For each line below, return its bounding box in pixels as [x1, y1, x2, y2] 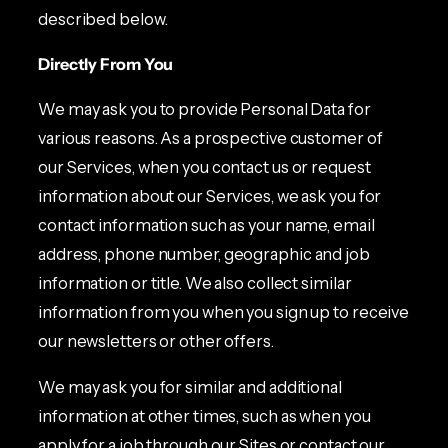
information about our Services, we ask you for [38, 186, 382, 207]
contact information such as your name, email [38, 215, 375, 236]
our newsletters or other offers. [38, 331, 274, 352]
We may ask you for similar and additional [38, 376, 342, 397]
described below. [38, 9, 168, 30]
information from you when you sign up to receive [38, 302, 410, 323]
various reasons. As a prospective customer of [38, 128, 383, 149]
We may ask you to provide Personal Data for [38, 99, 371, 120]
